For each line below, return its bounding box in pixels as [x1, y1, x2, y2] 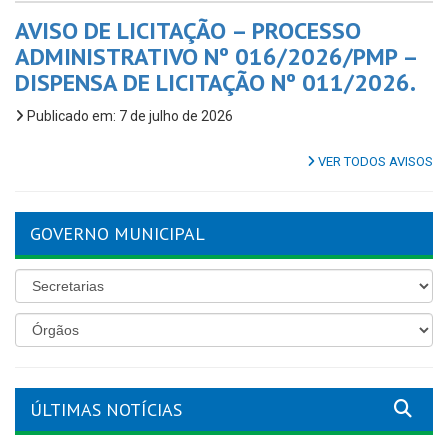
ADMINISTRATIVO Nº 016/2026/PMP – [15, 40, 417, 72]
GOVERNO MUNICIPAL [30, 221, 205, 245]
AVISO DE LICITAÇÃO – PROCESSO [15, 14, 361, 46]
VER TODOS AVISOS [315, 153, 433, 169]
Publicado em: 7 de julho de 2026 [24, 107, 233, 124]
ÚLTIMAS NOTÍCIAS [30, 397, 182, 421]
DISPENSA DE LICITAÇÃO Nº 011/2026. [15, 66, 416, 98]
